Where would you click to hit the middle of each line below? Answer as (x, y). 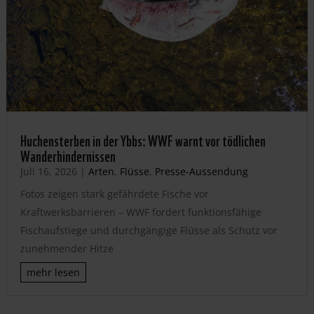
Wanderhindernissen (68, 155)
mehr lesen (53, 273)
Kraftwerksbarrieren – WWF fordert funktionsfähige (141, 212)
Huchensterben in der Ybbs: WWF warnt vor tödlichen (143, 140)
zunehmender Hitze (67, 249)
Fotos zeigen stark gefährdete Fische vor (114, 194)
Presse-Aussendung (201, 172)
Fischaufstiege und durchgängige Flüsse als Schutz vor (149, 231)
